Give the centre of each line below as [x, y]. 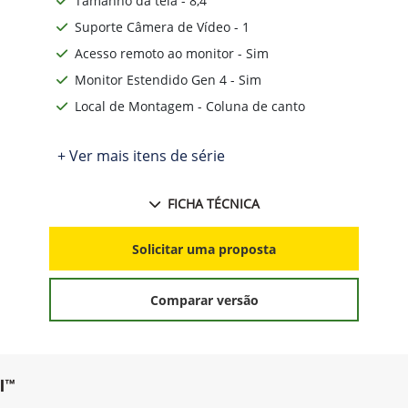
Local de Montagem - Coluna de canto [190, 107]
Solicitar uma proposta [204, 249]
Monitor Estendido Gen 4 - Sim [168, 80]
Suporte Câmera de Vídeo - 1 [162, 27]
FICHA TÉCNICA [213, 204]
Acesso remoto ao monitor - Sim [172, 54]
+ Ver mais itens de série [141, 156]
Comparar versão [204, 300]
